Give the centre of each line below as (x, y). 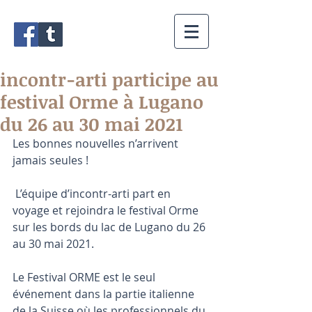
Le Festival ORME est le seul (85, 277)
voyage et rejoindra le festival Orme (107, 210)
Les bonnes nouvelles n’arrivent (97, 143)
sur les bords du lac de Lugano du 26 (110, 227)
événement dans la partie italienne (105, 294)
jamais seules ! (50, 160)
